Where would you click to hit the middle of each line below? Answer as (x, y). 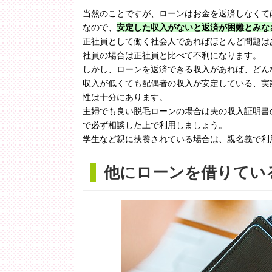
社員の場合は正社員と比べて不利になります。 (172, 56)
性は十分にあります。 (125, 97)
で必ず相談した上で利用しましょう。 (155, 125)
